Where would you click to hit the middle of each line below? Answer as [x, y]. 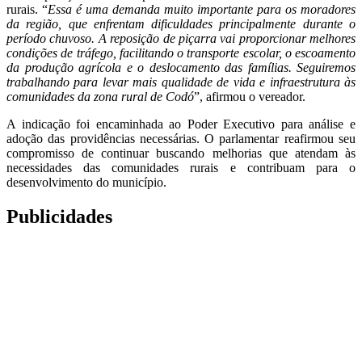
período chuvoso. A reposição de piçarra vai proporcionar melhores [181, 38]
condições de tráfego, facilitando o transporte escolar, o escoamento [181, 53]
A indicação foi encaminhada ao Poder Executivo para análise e [181, 124]
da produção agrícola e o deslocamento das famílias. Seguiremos [181, 67]
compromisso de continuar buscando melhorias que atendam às [181, 153]
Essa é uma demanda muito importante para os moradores [202, 9]
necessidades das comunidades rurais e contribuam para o [181, 167]
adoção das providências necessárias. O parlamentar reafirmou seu [181, 138]
